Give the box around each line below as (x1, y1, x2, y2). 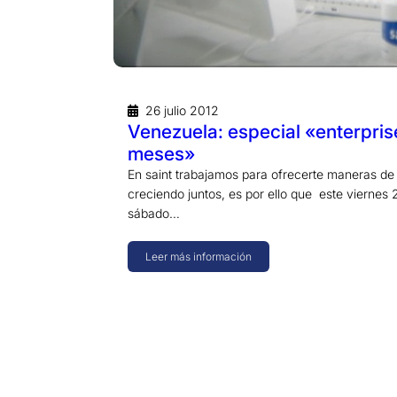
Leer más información (145, 249, 252, 263)
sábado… (128, 206, 180, 222)
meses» (128, 143, 195, 166)
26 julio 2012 (145, 103, 219, 119)
